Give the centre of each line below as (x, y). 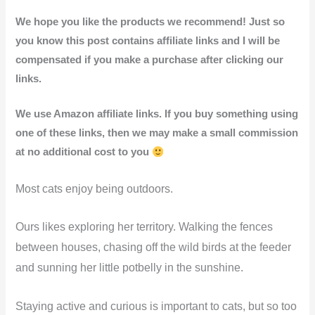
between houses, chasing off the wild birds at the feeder (154, 247)
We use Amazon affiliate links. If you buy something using (157, 114)
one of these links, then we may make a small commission (157, 133)
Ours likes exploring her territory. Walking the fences (144, 227)
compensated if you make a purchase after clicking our (150, 59)
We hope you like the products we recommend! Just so (150, 21)
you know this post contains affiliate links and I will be (148, 40)
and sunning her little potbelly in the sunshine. (130, 268)
